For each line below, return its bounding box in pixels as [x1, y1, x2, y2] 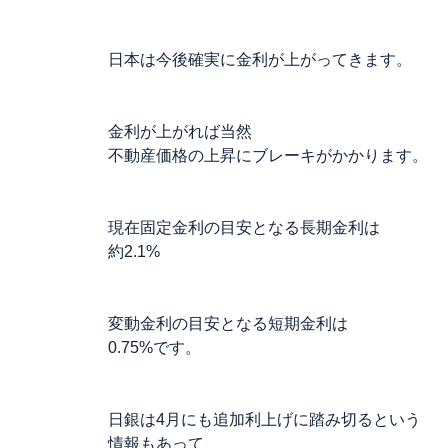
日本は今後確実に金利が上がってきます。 [108, 51, 412, 68]
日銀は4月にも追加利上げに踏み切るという [108, 411, 421, 428]
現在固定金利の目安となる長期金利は [108, 219, 380, 236]
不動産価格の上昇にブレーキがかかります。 [108, 147, 428, 164]
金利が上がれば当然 [108, 123, 252, 140]
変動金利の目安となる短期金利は [108, 315, 348, 332]
